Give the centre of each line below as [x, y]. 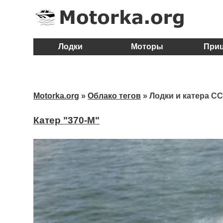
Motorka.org [56, 96]
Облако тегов [114, 96]
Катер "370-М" [66, 120]
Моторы [147, 47]
